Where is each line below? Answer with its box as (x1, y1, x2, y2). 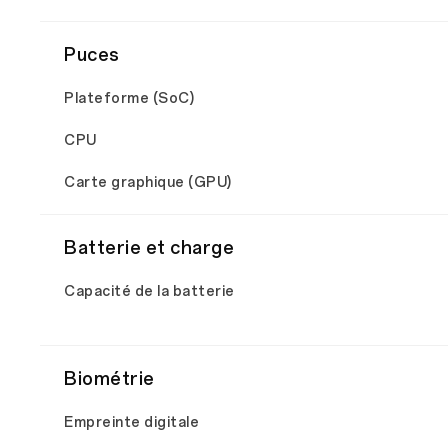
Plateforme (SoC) (64, 90, 194, 107)
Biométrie (64, 368, 155, 390)
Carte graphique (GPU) (64, 174, 232, 191)
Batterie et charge (64, 237, 234, 259)
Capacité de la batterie (64, 283, 235, 300)
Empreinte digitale (64, 414, 199, 431)
